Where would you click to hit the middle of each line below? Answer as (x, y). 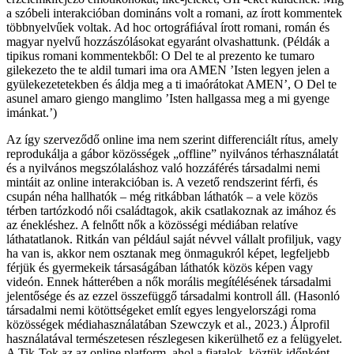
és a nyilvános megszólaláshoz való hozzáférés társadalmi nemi (163, 168)
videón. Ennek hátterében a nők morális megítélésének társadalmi (169, 281)
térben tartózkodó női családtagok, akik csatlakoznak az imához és (171, 210)
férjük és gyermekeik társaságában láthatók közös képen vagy (160, 267)
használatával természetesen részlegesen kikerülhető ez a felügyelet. (174, 338)
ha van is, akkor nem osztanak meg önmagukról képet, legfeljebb (168, 253)
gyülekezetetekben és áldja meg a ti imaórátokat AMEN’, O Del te (171, 84)
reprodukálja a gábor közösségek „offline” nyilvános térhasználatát (172, 153)
